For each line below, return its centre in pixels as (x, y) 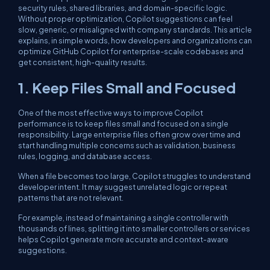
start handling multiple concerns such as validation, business (127, 145)
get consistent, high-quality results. (83, 62)
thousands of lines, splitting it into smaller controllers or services (134, 228)
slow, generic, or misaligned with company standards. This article (135, 30)
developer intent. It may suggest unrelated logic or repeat (123, 187)
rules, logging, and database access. (85, 156)
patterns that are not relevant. (71, 198)
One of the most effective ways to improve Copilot (111, 113)
